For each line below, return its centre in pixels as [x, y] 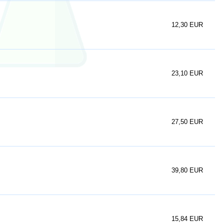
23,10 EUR [187, 73]
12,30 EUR [187, 25]
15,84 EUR [187, 219]
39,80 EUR [187, 170]
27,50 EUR [187, 122]
